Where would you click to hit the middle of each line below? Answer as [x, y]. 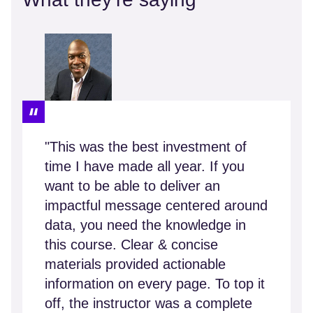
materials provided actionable [135, 264]
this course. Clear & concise [131, 245]
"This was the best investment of [146, 147]
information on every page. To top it [155, 284]
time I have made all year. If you [145, 167]
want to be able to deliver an [132, 186]
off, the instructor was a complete [148, 304]
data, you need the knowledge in [145, 225]
